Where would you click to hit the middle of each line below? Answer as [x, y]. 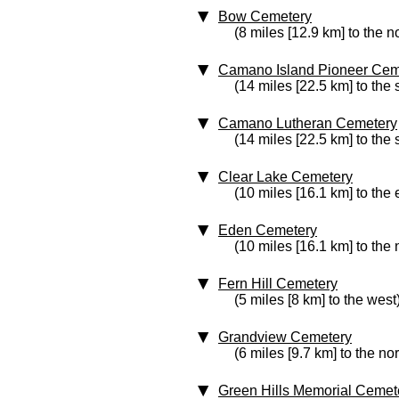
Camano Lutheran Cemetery [308, 123]
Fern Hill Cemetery [278, 284]
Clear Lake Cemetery [285, 177]
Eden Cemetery [268, 230]
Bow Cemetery [265, 16]
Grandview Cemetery [285, 337]
